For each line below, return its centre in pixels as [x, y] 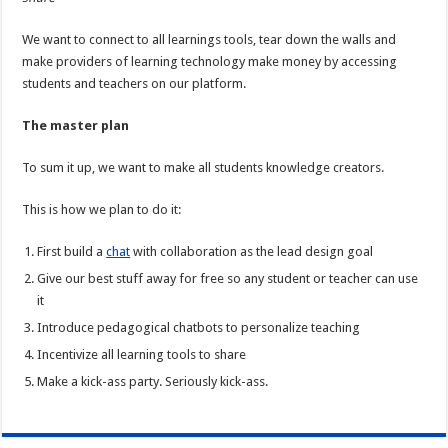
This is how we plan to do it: [102, 210]
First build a [72, 252]
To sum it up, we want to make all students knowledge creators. [203, 168]
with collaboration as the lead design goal [252, 252]
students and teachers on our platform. [134, 84]
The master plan [76, 126]
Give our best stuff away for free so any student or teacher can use [228, 279]
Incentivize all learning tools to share [142, 355]
